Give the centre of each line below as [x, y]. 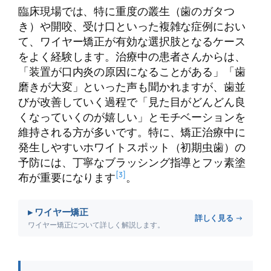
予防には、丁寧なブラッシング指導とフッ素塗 [132, 162]
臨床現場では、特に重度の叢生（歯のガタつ [126, 11]
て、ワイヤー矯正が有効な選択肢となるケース [132, 41]
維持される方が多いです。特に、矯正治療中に [132, 132]
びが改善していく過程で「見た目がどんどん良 [132, 101]
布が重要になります [67, 178]
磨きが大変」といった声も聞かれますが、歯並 [132, 86]
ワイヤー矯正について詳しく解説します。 [96, 224]
